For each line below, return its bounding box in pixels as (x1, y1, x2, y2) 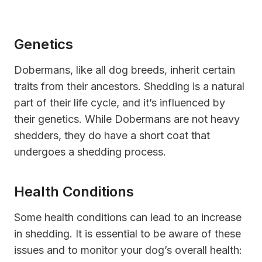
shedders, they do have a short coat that (14, 129, 210, 142)
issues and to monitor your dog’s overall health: (14, 244, 242, 257)
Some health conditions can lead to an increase (14, 211, 242, 224)
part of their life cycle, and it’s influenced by (14, 96, 225, 109)
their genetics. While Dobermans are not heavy (14, 113, 240, 126)
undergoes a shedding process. (14, 146, 166, 158)
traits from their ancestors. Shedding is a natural (14, 80, 244, 93)
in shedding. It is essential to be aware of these (14, 227, 241, 240)
